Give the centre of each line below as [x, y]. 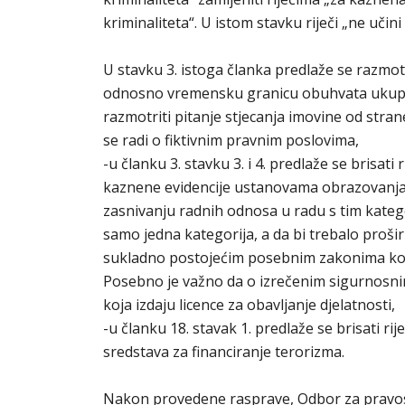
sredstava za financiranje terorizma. [224, 352]
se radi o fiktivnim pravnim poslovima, [231, 140]
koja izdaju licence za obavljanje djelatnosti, [249, 305]
